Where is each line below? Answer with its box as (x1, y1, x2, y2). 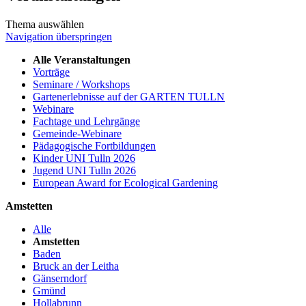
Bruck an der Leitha (33, 260, 119, 272)
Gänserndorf (33, 272, 87, 284)
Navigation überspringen (5, 30, 112, 42)
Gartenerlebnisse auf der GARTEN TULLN (33, 90, 225, 102)
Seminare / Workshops (33, 78, 130, 90)
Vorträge (33, 66, 70, 78)
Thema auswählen (5, 18, 84, 30)
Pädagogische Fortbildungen (33, 139, 156, 152)
